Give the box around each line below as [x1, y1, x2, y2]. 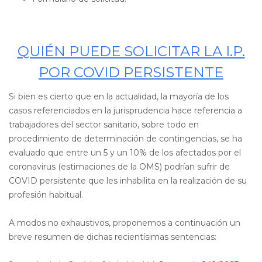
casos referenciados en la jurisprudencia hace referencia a [9, 105, 242, 116]
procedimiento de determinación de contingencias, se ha [9, 133, 242, 144]
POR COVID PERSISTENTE [39, 63, 223, 81]
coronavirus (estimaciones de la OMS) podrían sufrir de [9, 161, 230, 172]
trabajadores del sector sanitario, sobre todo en [9, 119, 199, 130]
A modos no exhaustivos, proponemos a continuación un [9, 218, 240, 228]
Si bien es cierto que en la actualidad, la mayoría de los [9, 91, 229, 102]
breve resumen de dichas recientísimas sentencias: [9, 232, 216, 242]
